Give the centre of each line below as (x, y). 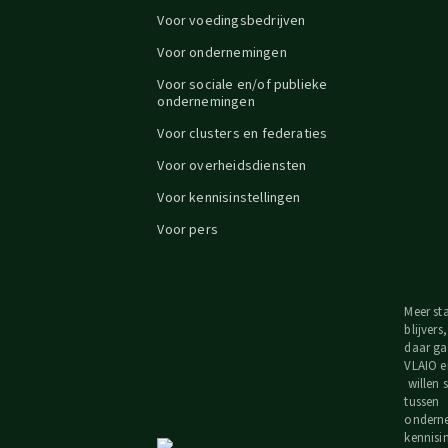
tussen (422, 402)
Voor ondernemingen (222, 53)
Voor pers (188, 230)
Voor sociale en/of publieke (242, 85)
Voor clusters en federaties (242, 134)
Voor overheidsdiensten (232, 166)
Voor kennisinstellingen (229, 198)
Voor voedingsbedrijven (231, 21)
